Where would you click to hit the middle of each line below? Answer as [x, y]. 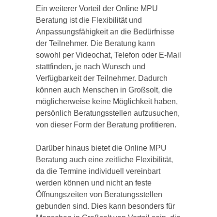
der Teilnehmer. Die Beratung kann [95, 43]
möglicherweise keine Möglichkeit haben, [107, 101]
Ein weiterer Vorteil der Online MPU [97, 8]
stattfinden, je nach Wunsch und [91, 67]
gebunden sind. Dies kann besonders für [105, 206]
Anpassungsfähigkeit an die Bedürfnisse [105, 32]
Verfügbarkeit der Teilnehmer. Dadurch [102, 78]
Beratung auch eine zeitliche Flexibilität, [104, 160]
